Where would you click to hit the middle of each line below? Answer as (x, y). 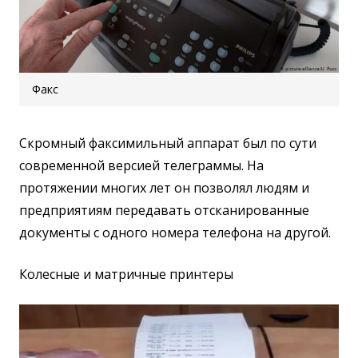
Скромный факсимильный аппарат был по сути (168, 143)
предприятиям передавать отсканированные (164, 210)
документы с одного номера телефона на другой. (175, 232)
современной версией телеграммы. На (141, 165)
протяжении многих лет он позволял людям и (164, 187)
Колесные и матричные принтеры (126, 274)
